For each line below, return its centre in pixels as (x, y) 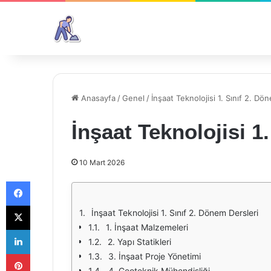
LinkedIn (45, 229)
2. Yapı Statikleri (139, 242)
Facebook (48, 181)
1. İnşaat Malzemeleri (147, 227)
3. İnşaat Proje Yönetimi (155, 256)
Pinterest (47, 253)
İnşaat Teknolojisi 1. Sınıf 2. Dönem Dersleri (175, 213)
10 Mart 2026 (102, 162)
